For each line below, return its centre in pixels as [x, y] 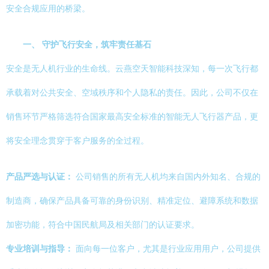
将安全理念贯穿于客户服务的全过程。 [77, 141]
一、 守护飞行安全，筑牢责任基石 [87, 44]
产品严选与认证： [40, 177]
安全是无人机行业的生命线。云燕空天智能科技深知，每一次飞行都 [132, 68]
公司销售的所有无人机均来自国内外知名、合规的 [167, 177]
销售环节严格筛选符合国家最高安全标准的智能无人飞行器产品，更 [132, 116]
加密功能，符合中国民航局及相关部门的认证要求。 [103, 225]
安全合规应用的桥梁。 [48, 8]
